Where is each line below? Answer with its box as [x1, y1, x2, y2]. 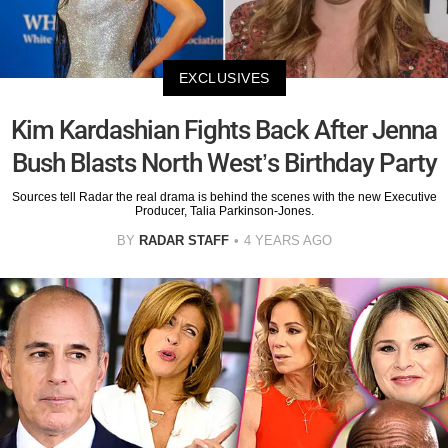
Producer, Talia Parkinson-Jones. [134, 204, 314, 219]
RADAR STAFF [138, 233, 229, 249]
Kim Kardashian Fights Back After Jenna [11, 115, 437, 146]
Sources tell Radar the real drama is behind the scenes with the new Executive [11, 190, 437, 205]
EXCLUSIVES [178, 70, 270, 87]
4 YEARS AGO [243, 233, 332, 249]
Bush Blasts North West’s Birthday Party [11, 148, 437, 179]
